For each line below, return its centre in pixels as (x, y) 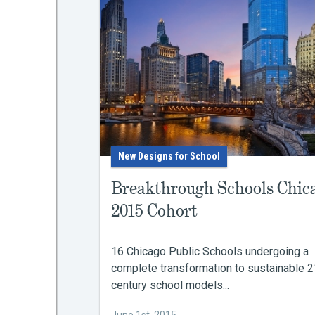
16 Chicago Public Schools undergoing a (210, 251)
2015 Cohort (154, 211)
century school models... (170, 285)
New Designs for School (169, 156)
